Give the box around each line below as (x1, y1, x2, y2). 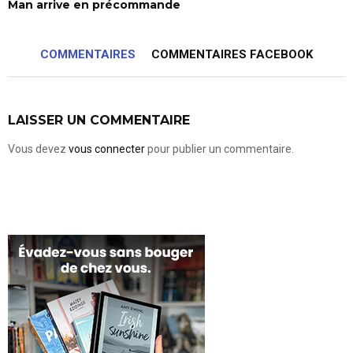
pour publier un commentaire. (145, 142, 294, 155)
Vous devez (8, 142, 69, 155)
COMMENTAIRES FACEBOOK (151, 46, 313, 61)
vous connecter (69, 142, 145, 155)
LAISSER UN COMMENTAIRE (8, 112, 190, 128)
